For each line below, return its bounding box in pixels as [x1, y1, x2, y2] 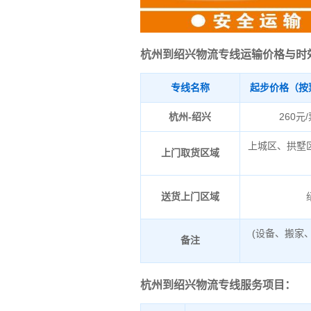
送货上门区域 [160, 190, 219, 202]
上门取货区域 [160, 146, 219, 158]
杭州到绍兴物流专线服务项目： [140, 278, 296, 291]
